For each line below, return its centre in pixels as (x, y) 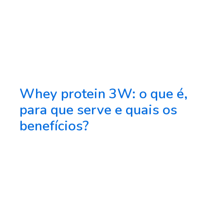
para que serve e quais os (98, 110)
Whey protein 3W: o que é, (104, 94)
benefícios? (54, 126)
